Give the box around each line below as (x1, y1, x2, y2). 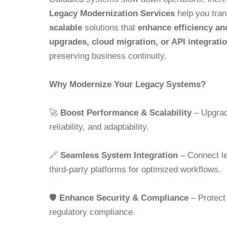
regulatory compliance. (49, 207, 135, 217)
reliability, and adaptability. (49, 122, 149, 132)
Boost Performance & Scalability (60, 108, 192, 118)
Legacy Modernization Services (49, 9, 175, 18)
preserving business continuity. (49, 51, 167, 61)
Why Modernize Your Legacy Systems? (49, 80, 206, 89)
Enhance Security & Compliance (59, 193, 188, 203)
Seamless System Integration (60, 150, 178, 160)
